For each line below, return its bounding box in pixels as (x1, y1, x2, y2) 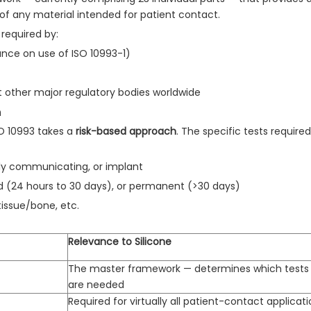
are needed (68, 278, 124, 292)
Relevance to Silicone (68, 235, 171, 249)
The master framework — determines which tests (68, 262, 309, 276)
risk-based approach (76, 124, 176, 139)
